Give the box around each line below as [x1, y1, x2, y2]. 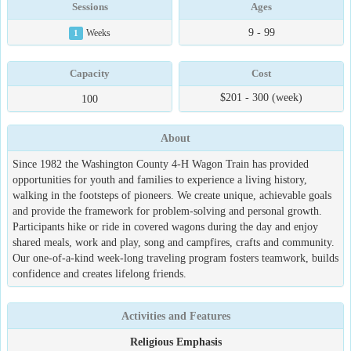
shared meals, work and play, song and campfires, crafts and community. [13, 236, 335, 248]
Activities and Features [121, 309, 230, 322]
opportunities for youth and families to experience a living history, [13, 173, 307, 186]
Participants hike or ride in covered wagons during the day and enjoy [13, 220, 318, 233]
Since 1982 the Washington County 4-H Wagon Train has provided [13, 157, 309, 170]
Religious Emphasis [129, 335, 222, 348]
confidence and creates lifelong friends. [13, 267, 186, 280]
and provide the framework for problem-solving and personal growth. [13, 204, 322, 217]
